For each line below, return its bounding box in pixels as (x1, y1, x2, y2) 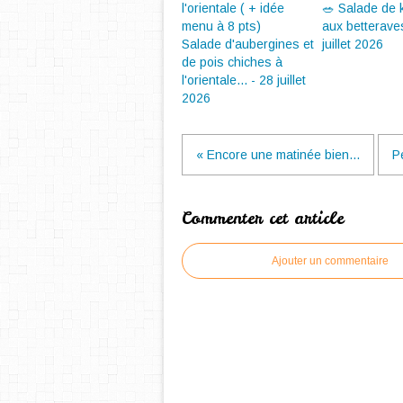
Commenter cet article (182, 207, 344, 229)
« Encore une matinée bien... (196, 148, 360, 162)
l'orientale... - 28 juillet (182, 73, 306, 87)
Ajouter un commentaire (272, 255, 389, 267)
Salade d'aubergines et (182, 37, 314, 51)
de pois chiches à (182, 55, 282, 69)
